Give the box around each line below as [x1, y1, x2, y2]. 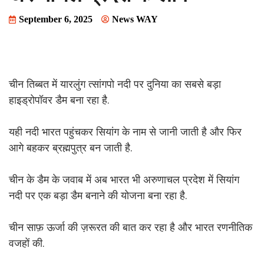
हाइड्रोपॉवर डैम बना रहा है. [9, 93, 110, 107]
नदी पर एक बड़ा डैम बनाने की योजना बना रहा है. [9, 188, 187, 202]
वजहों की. [9, 236, 45, 250]
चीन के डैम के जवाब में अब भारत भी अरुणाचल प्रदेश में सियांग [9, 172, 239, 186]
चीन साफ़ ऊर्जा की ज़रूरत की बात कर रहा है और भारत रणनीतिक [9, 220, 252, 234]
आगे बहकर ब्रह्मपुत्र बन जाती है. [9, 140, 133, 154]
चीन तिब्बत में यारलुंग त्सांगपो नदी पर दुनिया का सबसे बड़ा [9, 77, 221, 91]
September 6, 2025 [19, 14, 93, 24]
